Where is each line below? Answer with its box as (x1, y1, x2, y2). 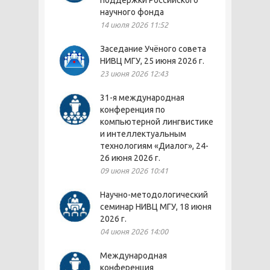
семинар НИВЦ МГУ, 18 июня (100, 202, 212, 212)
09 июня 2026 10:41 (100, 166, 168, 175)
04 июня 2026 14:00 (100, 227, 168, 236)
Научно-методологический (100, 190, 208, 199)
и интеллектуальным (100, 129, 186, 139)
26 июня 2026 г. (100, 153, 160, 163)
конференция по (100, 105, 165, 115)
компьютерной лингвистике (100, 117, 213, 127)
